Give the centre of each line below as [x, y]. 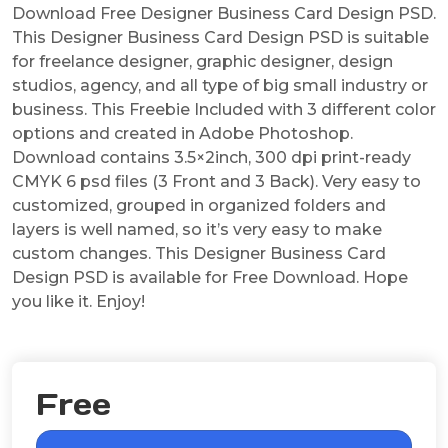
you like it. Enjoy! [78, 301]
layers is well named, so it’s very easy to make [197, 229]
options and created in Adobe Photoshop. [182, 133]
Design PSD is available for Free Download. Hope [210, 277]
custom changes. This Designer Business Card [199, 253]
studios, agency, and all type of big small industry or [220, 85]
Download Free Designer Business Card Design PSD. [224, 13]
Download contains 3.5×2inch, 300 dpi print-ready [211, 157]
